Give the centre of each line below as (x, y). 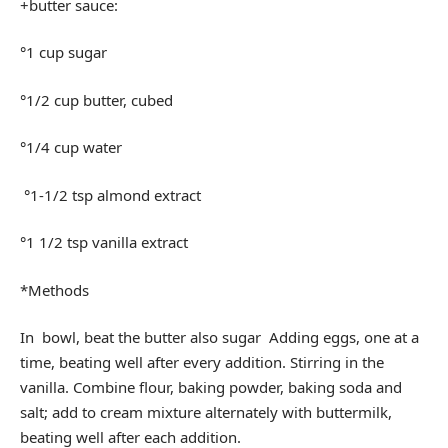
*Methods (54, 289)
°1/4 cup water (71, 147)
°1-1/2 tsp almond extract (110, 194)
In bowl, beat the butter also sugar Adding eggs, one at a (219, 337)
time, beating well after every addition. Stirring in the (202, 362)
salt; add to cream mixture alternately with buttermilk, (206, 412)
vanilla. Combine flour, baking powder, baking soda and (211, 387)
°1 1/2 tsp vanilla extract (104, 242)
